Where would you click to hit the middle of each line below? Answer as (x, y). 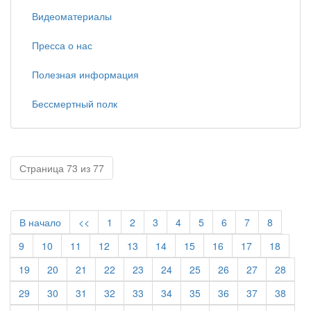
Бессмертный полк (75, 103)
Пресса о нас (62, 45)
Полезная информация (85, 74)
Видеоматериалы (72, 16)
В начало (40, 222)
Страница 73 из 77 (62, 168)
